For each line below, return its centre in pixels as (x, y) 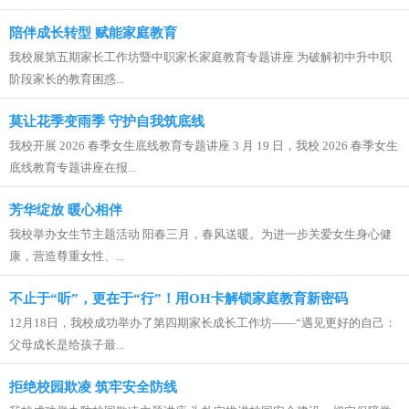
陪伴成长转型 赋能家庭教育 (93, 33)
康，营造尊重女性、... (67, 256)
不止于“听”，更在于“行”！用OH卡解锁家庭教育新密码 (178, 299)
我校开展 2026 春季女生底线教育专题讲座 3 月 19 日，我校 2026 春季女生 (204, 146)
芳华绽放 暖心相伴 (66, 210)
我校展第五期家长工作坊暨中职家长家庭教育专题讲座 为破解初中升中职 (200, 57)
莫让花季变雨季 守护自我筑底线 (107, 121)
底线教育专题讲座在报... (73, 168)
